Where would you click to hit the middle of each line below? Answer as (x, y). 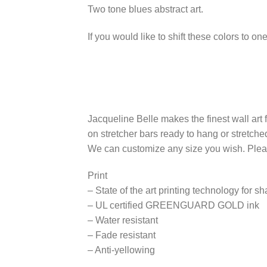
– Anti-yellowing (121, 250)
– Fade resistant (122, 235)
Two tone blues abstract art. (145, 10)
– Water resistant (123, 221)
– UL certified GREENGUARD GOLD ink (173, 206)
